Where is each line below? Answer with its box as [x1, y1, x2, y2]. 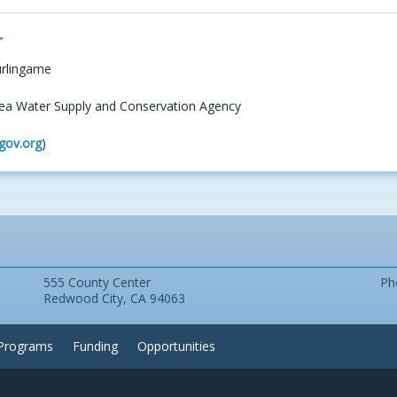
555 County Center [43, 274, 151, 292]
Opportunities [137, 338, 216, 355]
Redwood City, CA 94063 [43, 290, 185, 307]
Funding [73, 338, 119, 355]
